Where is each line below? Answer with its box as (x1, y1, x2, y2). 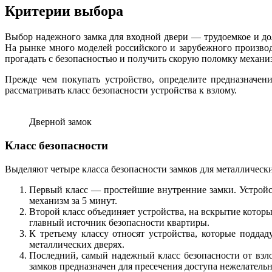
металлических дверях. (29, 239, 124, 250)
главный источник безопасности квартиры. (29, 217, 209, 228)
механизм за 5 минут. (29, 195, 117, 206)
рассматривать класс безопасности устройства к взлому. (5, 85, 237, 96)
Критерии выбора (5, 3, 123, 19)
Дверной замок (29, 117, 92, 127)
